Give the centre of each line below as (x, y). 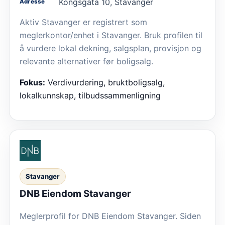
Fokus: (32, 82)
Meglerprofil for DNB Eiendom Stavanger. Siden (110, 216)
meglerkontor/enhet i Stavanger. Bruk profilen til (111, 35)
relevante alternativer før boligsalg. (86, 61)
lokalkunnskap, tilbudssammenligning (90, 95)
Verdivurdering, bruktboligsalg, (106, 82)
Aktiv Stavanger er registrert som (83, 22)
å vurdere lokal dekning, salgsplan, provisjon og (110, 48)
